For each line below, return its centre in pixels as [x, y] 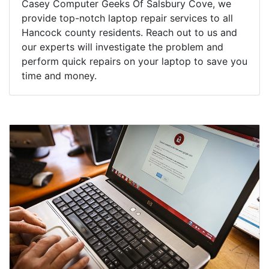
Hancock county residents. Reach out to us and [129, 33]
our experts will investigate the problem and [122, 47]
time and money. [59, 76]
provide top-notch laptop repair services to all [127, 18]
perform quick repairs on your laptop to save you [134, 62]
